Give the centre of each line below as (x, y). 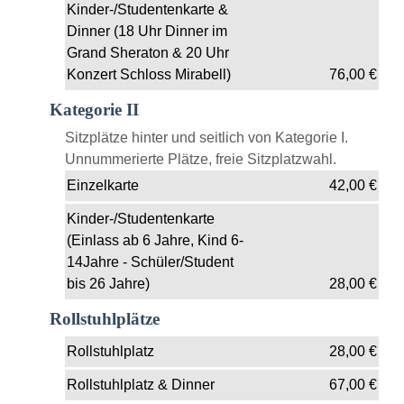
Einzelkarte (103, 185)
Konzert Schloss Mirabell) (149, 74)
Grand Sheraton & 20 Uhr (148, 52)
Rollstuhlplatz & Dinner (141, 384)
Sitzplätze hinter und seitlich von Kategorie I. (207, 137)
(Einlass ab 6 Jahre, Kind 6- (155, 240)
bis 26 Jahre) (108, 283)
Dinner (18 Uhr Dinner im (147, 31)
